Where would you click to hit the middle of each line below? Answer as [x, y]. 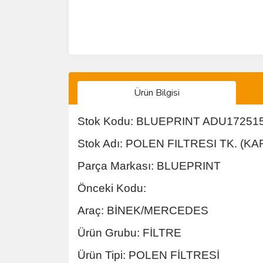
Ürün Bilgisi [157, 93]
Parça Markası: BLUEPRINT [149, 166]
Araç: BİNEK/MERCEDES [143, 210]
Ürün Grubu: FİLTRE [129, 233]
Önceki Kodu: [112, 188]
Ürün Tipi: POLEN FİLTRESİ [149, 255]
